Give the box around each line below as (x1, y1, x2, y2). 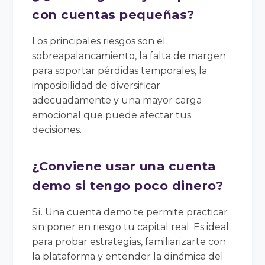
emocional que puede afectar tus (32, 109, 192, 121)
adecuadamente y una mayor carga (32, 94, 202, 106)
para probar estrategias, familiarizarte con (32, 235, 227, 247)
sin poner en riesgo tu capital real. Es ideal (32, 221, 230, 232)
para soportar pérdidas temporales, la (32, 64, 208, 76)
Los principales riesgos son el (32, 35, 166, 47)
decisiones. (32, 124, 82, 135)
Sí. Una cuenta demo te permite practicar (32, 206, 228, 218)
